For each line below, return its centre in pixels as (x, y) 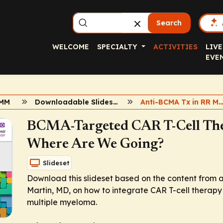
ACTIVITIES (175, 47)
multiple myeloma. (62, 202)
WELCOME (71, 47)
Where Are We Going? (95, 144)
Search (169, 23)
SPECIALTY (118, 47)
